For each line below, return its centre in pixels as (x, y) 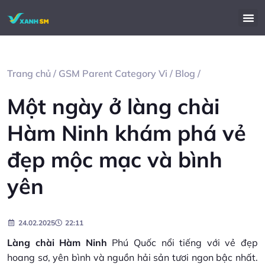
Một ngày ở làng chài (113, 106)
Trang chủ (29, 73)
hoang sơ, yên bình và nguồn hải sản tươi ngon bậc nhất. (132, 257)
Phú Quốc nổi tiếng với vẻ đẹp (182, 243)
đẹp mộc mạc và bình (115, 159)
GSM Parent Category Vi (113, 73)
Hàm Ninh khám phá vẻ (127, 133)
